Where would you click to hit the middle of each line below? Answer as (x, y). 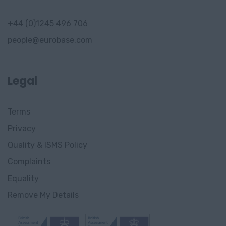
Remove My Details (43, 195)
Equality (23, 178)
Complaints (29, 162)
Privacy (22, 128)
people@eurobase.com (50, 40)
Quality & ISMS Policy (47, 145)
